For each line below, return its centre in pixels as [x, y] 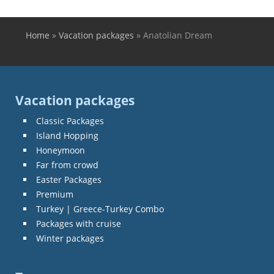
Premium [55, 194]
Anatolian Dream [178, 35]
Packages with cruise [79, 223]
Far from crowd [67, 165]
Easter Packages [69, 179]
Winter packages [70, 238]
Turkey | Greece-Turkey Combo [100, 209]
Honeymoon [61, 150]
